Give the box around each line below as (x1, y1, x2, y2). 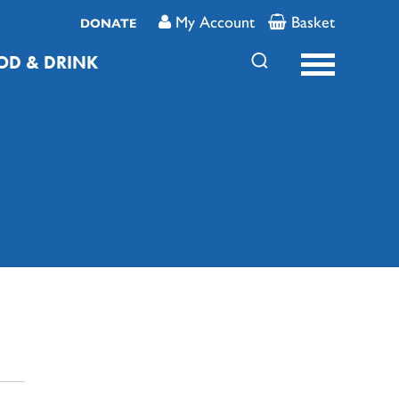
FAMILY (55, 370, 117, 392)
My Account (175, 12, 255, 32)
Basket (291, 12, 335, 32)
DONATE (80, 16, 136, 31)
